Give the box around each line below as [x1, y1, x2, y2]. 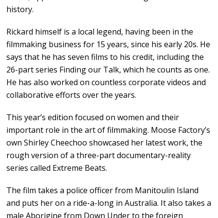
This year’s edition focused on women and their [6, 112, 180, 123]
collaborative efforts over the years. [6, 90, 137, 101]
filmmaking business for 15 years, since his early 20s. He [6, 39, 211, 50]
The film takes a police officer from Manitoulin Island [6, 185, 199, 196]
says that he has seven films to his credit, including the [6, 52, 204, 63]
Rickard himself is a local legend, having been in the [6, 26, 194, 37]
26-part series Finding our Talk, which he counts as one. [6, 64, 210, 75]
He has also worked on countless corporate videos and [6, 77, 206, 88]
